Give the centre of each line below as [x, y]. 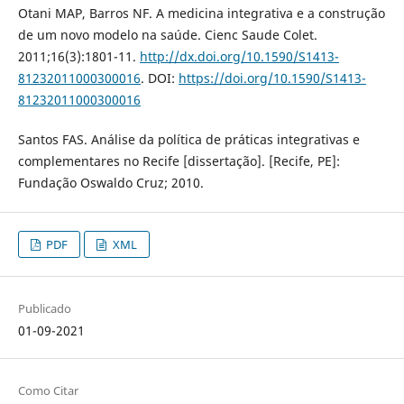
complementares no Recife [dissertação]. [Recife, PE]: [179, 161]
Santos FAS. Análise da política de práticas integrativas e [188, 139]
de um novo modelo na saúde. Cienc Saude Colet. [167, 34]
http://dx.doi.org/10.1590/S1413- [239, 56]
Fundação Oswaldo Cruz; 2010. [110, 182]
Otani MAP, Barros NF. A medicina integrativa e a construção [201, 13]
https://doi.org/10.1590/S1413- [272, 78]
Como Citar [48, 390]
